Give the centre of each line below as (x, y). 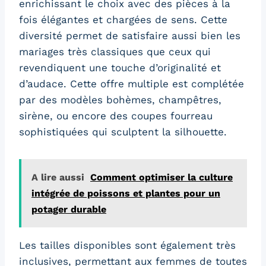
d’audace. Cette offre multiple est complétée (132, 84)
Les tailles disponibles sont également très (127, 246)
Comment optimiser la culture (161, 178)
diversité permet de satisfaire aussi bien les (130, 36)
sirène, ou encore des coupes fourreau (116, 116)
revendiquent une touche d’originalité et (120, 68)
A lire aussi (58, 178)
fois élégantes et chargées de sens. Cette (123, 20)
